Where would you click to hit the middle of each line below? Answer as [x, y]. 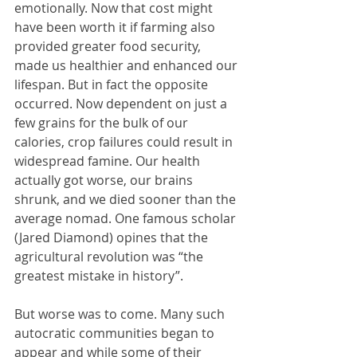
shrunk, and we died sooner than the [127, 199]
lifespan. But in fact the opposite [113, 84]
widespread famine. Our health [109, 161]
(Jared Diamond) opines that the [113, 237]
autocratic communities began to [116, 333]
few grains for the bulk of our [103, 122]
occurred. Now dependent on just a [122, 103]
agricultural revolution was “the [110, 256]
